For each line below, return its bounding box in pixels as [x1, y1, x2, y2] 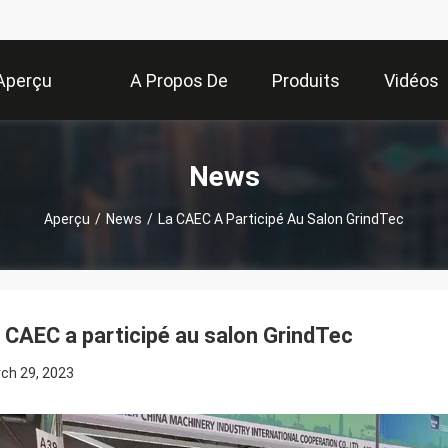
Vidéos [384, 70, 439, 92]
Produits [272, 70, 340, 92]
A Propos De [130, 70, 228, 92]
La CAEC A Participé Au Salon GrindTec [158, 210, 404, 227]
